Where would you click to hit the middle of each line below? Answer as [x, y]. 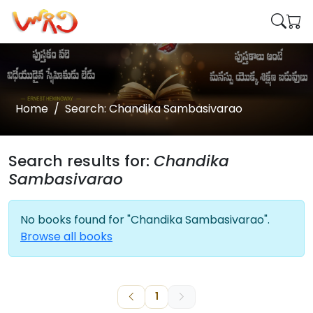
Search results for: [81, 161]
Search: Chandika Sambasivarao [154, 109]
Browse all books [66, 236]
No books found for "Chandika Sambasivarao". [145, 220]
